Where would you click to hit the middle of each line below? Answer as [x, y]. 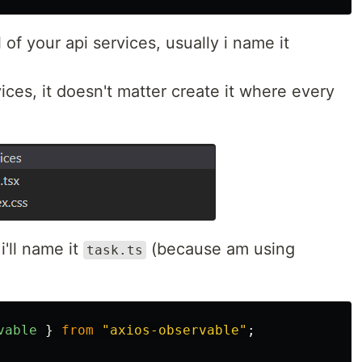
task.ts [115, 250]
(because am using [221, 249]
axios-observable [175, 330]
